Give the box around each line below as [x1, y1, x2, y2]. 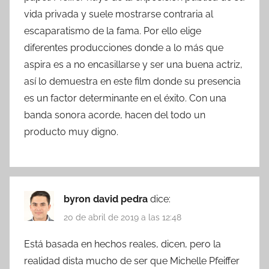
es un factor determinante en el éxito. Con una [24, 92, 226, 104]
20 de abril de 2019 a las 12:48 [64, 213, 181, 223]
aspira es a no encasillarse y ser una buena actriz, [24, 58, 243, 70]
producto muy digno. [24, 125, 118, 138]
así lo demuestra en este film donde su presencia [24, 75, 241, 87]
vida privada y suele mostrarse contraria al [24, 8, 213, 20]
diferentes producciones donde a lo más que [24, 41, 223, 53]
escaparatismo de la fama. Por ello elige [24, 25, 201, 37]
